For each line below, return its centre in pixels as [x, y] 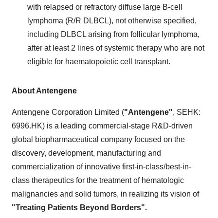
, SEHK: [187, 112]
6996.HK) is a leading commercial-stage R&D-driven [102, 126]
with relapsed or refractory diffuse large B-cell [105, 7]
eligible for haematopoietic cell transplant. [99, 61]
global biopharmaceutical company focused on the [98, 139]
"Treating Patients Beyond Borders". [79, 207]
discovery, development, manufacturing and [86, 153]
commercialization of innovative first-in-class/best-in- [101, 166]
